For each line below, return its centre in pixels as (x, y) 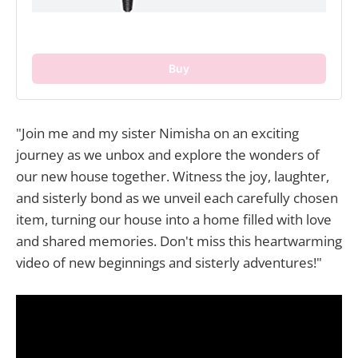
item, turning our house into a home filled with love (174, 219)
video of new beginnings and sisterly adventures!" (169, 262)
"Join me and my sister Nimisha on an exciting (157, 133)
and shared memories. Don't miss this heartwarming (179, 241)
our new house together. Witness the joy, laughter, (173, 176)
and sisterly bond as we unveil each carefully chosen (177, 197)
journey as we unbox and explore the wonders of (168, 154)
